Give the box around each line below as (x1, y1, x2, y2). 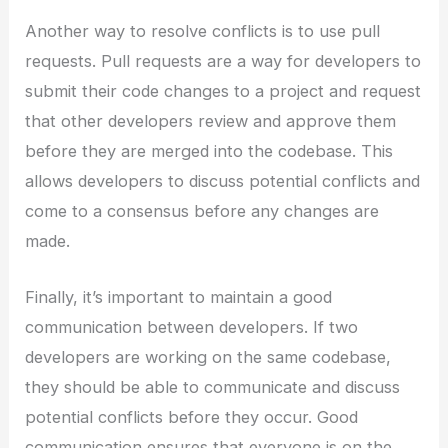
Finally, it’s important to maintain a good (25, 286, 333, 307)
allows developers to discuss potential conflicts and (25, 170, 421, 191)
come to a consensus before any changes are (25, 200, 380, 221)
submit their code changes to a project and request (25, 80, 422, 101)
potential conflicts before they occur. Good (25, 406, 359, 427)
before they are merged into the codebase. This (25, 140, 394, 161)
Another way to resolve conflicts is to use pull (25, 20, 381, 41)
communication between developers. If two (25, 316, 359, 337)
